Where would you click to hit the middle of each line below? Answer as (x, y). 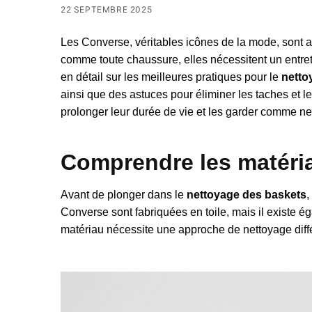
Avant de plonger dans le (124, 195)
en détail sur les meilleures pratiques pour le (171, 77)
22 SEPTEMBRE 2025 (107, 10)
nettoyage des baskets (247, 195)
